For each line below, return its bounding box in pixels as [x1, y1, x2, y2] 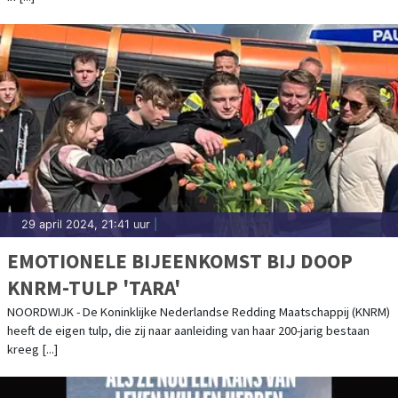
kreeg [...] [7, 341, 58, 358]
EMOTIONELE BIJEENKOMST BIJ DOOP [7, 248, 353, 275]
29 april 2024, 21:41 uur [21, 218, 150, 232]
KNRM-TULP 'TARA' [7, 275, 181, 301]
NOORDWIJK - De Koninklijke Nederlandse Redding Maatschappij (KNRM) [7, 304, 390, 321]
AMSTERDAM [7, 2, 123, 28]
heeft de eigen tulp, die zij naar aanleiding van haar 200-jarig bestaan [7, 322, 370, 339]
